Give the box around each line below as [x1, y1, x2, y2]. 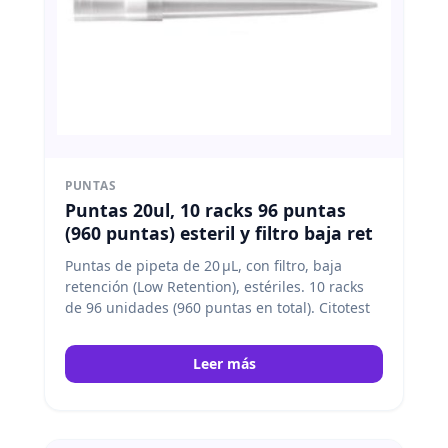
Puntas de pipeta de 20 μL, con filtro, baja [65, 255, 342, 275]
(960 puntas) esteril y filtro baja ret [65, 220, 373, 245]
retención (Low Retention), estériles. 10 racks [65, 276, 364, 296]
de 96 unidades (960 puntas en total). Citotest [65, 297, 370, 317]
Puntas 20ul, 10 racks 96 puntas [65, 197, 346, 222]
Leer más [192, 353, 256, 373]
